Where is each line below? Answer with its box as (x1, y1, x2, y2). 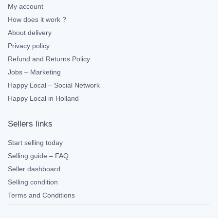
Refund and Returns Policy (8, 54, 90, 63)
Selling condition (8, 178, 58, 186)
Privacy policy (8, 41, 50, 50)
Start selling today (8, 138, 63, 146)
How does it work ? (8, 15, 66, 23)
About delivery (8, 28, 52, 36)
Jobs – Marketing (8, 68, 61, 76)
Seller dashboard (8, 164, 60, 173)
